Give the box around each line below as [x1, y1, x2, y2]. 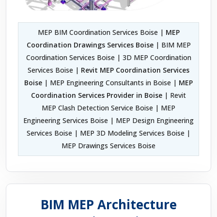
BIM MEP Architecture [40, 196, 177, 214]
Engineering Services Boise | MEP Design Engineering [23, 116, 194, 125]
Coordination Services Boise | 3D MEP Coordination [26, 53, 191, 62]
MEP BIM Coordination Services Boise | [37, 28, 166, 37]
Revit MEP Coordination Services [81, 65, 189, 75]
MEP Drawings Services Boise [62, 141, 155, 151]
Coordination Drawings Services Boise [26, 40, 154, 50]
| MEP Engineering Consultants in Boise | [42, 78, 179, 88]
